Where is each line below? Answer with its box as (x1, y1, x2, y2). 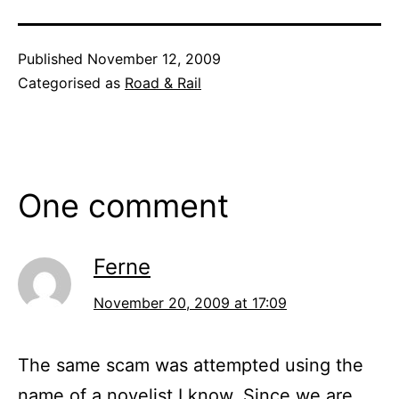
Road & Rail (125, 74, 201, 93)
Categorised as (18, 74, 125, 93)
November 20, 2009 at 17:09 (94, 294, 287, 313)
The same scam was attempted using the (18, 354, 363, 377)
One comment (18, 186, 229, 226)
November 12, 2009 (87, 50, 221, 69)
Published (18, 50, 87, 69)
